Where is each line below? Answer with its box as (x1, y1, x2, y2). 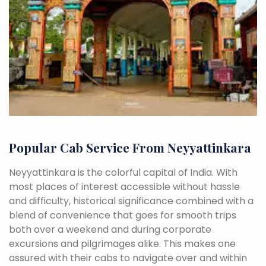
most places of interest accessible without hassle (9, 180, 240, 194)
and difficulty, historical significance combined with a (9, 194, 254, 208)
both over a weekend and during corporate (9, 223, 211, 236)
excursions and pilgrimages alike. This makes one (9, 237, 236, 251)
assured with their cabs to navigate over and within (9, 251, 247, 265)
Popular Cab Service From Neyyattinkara (9, 139, 251, 156)
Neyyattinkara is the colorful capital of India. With (9, 166, 237, 179)
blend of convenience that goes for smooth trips (9, 208, 236, 222)
